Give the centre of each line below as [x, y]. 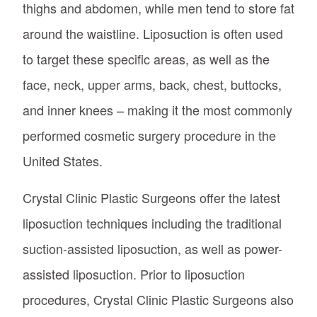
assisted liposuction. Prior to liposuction [134, 273]
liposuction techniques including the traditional [152, 223]
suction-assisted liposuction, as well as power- [152, 248]
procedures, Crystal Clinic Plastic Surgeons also [158, 299]
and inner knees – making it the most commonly [157, 109]
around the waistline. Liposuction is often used [153, 33]
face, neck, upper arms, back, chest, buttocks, [152, 84]
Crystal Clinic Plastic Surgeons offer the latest [151, 197]
